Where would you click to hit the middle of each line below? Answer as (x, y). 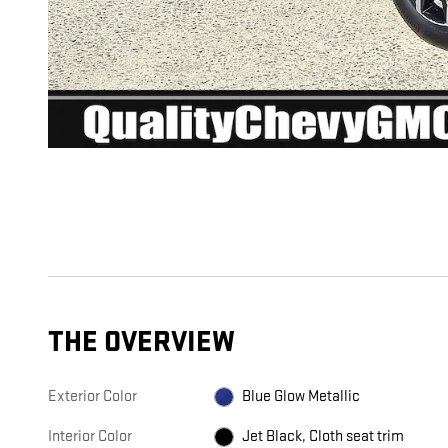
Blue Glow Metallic (301, 397)
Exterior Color (92, 397)
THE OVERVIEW (141, 343)
